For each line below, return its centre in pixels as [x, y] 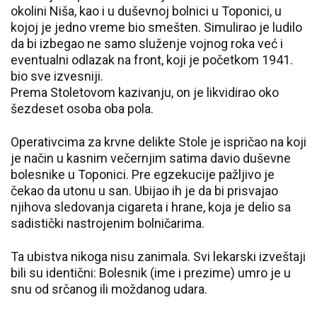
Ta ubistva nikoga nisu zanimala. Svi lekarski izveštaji [158, 257]
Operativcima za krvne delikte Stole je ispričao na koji [158, 142]
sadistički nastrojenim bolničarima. [108, 223]
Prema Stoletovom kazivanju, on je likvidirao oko [145, 92]
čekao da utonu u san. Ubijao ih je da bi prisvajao [144, 191]
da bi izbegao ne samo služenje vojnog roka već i [147, 44]
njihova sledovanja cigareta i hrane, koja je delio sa [151, 207]
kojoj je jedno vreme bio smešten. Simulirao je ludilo [156, 27]
